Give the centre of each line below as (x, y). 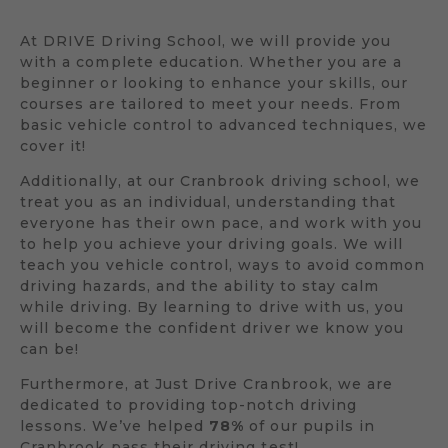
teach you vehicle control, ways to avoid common (223, 264)
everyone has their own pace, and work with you (221, 222)
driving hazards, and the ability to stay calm (200, 285)
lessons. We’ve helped (115, 425)
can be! (50, 348)
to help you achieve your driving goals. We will (212, 243)
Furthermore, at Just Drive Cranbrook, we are (207, 383)
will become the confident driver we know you (212, 327)
